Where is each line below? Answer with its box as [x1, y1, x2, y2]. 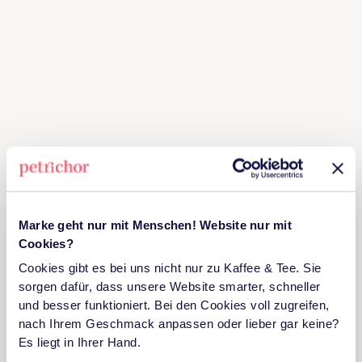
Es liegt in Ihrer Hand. [18, 335, 141, 350]
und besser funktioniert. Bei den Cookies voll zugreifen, [18, 298, 330, 313]
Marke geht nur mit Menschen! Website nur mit [18, 218, 292, 233]
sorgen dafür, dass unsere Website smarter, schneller [18, 280, 321, 294]
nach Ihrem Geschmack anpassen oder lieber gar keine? [18, 317, 339, 331]
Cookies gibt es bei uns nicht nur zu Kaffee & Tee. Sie [18, 261, 322, 276]
